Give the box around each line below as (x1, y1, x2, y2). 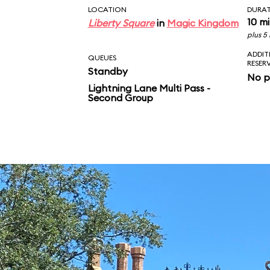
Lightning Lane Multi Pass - (87, 82, 210, 94)
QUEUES (87, 53, 116, 62)
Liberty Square (87, 17, 154, 29)
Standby (87, 65, 128, 77)
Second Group (87, 92, 153, 104)
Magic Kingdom (166, 17, 239, 29)
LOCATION (87, 5, 127, 14)
